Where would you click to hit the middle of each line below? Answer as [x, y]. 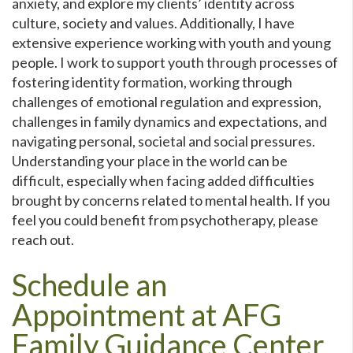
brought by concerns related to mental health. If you [171, 200]
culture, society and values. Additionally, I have [153, 22]
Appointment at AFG [147, 314]
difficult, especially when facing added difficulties [163, 180]
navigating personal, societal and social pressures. [165, 141]
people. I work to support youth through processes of [175, 62]
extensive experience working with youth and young [171, 42]
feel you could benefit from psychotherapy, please [165, 219]
